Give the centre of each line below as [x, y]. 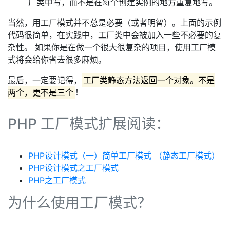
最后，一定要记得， [45, 80]
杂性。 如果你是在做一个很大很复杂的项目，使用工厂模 [112, 47]
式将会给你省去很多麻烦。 [57, 60]
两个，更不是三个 [41, 92]
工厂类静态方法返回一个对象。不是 [149, 80]
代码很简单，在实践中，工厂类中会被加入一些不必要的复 [114, 35]
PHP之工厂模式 [57, 180]
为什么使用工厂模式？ [80, 203]
